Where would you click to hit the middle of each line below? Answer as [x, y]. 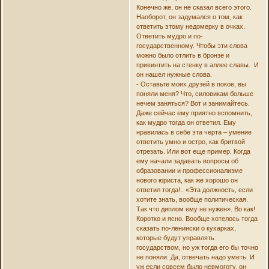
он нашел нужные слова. [174, 75]
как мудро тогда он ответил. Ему [186, 123]
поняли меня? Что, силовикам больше [195, 94]
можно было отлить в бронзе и [183, 56]
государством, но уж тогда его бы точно [197, 248]
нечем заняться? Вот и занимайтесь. [193, 104]
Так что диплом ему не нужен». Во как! [195, 209]
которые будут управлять [175, 238]
